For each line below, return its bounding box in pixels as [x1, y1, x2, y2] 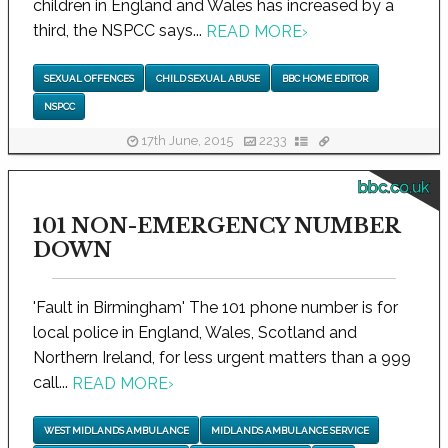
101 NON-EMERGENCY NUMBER [33, 214, 400, 239]
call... [33, 373, 72, 393]
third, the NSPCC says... [33, 21, 206, 41]
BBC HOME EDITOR [281, 72, 368, 84]
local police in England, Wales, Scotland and [33, 323, 357, 343]
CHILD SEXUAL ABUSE [155, 72, 260, 84]
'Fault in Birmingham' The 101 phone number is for [33, 298, 398, 318]
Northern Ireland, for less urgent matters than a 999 [33, 348, 411, 368]
